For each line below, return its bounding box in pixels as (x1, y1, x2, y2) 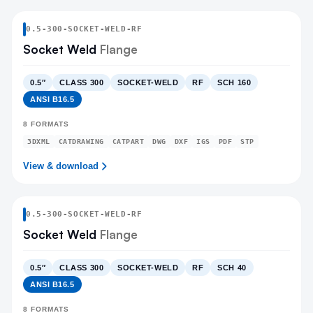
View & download (23, 161, 99, 171)
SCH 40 (217, 263, 247, 272)
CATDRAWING (58, 138, 104, 145)
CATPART (112, 138, 144, 145)
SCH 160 (217, 78, 252, 87)
